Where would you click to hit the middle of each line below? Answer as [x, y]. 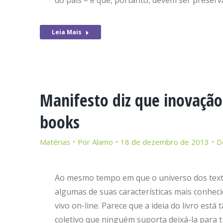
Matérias [55, 142]
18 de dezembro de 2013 [165, 142]
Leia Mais [67, 32]
